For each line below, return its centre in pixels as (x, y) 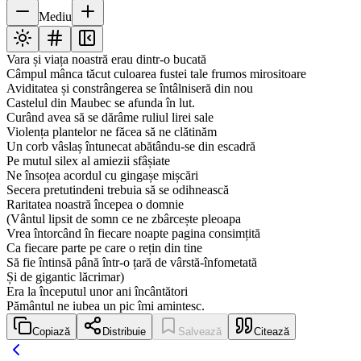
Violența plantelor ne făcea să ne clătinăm (112, 132)
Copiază (51, 332)
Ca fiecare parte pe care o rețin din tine (104, 248)
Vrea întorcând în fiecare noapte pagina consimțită (133, 234)
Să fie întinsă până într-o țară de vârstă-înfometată (132, 263)
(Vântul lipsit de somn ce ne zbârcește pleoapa (124, 219)
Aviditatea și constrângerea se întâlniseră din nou (130, 89)
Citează (272, 332)
